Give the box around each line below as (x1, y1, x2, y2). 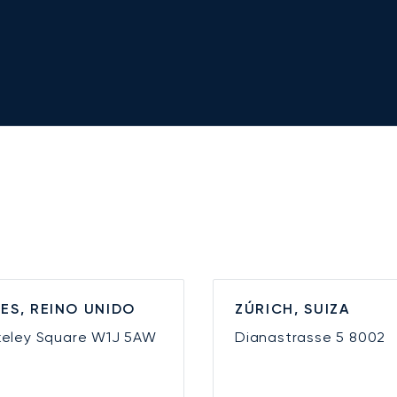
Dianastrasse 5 (235, 329, 350, 346)
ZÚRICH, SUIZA (235, 300, 350, 318)
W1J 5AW (91, 329, 157, 346)
